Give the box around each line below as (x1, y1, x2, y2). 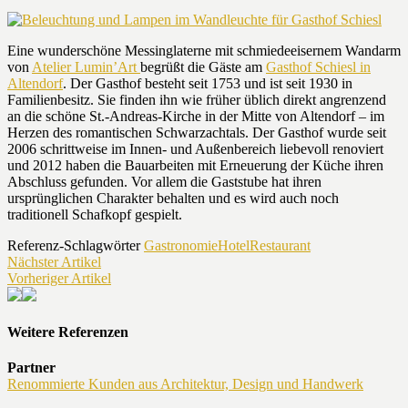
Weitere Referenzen (7, 323, 128, 340)
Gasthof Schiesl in (266, 58, 371, 75)
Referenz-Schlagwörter (7, 237, 144, 253)
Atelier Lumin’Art (32, 58, 140, 75)
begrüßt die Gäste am (140, 58, 266, 75)
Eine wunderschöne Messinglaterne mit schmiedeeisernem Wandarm (7, 42, 401, 58)
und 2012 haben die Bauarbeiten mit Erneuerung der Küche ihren (7, 157, 383, 173)
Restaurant (250, 237, 311, 253)
